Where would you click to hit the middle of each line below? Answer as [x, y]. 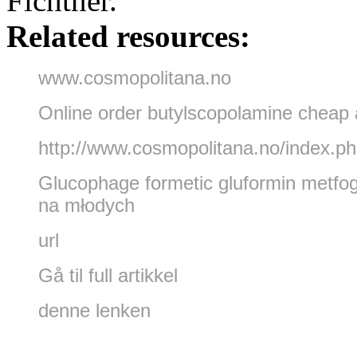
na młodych [86, 205]
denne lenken [94, 310]
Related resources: [128, 36]
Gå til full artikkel [108, 275]
